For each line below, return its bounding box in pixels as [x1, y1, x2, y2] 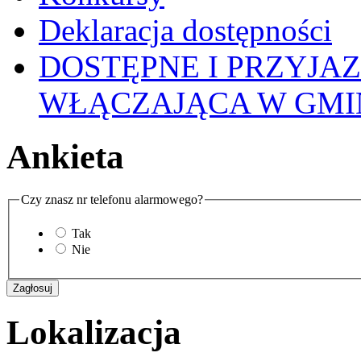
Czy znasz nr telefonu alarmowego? [21, 193, 203, 207]
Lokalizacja [6, 313, 181, 351]
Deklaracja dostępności [39, 13, 332, 48]
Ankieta [6, 138, 124, 176]
